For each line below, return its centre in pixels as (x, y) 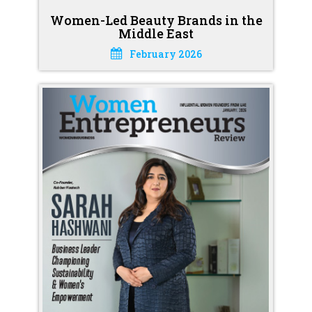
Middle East (156, 33)
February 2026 (165, 54)
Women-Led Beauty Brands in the (156, 20)
